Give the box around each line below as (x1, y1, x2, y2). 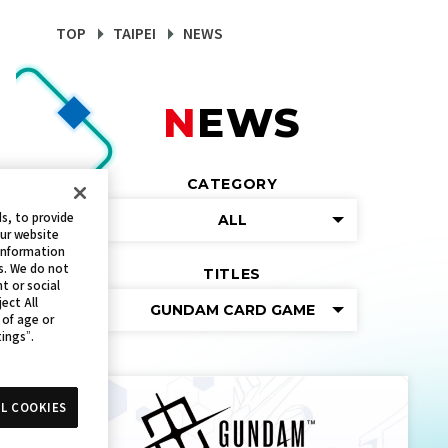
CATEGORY (186, 175, 278, 193)
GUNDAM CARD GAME (149, 301, 315, 319)
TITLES (203, 265, 261, 283)
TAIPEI (113, 23, 156, 43)
